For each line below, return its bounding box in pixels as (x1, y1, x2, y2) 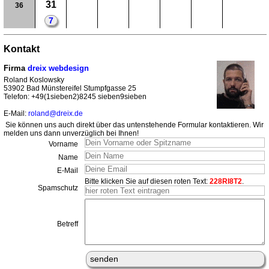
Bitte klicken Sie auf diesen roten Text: (85, 177, 210, 186)
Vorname (49, 140, 78, 149)
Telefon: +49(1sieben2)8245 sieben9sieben (4, 92, 147, 101)
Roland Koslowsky (4, 76, 64, 85)
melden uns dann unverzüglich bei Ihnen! (4, 129, 139, 138)
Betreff (57, 220, 78, 229)
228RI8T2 (210, 177, 242, 186)
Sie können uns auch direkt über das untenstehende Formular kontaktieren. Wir (5, 121, 264, 130)
